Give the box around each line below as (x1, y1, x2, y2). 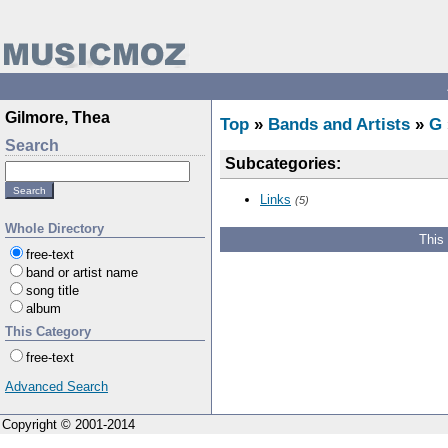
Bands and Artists (268, 115, 410, 134)
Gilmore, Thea (5, 109, 110, 126)
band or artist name (26, 265, 138, 280)
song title (26, 283, 79, 298)
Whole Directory (5, 221, 104, 236)
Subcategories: (225, 155, 341, 172)
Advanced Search (5, 379, 108, 394)
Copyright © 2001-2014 (2, 417, 135, 432)
